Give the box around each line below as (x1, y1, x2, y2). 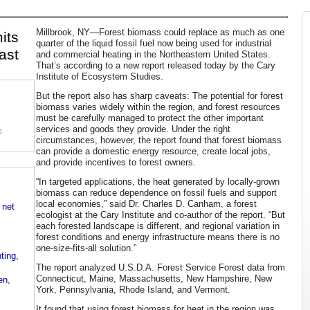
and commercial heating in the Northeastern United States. (36, 48, 271, 60)
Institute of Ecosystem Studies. (36, 71, 163, 82)
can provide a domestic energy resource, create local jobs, (36, 145, 271, 156)
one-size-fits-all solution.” (36, 242, 136, 253)
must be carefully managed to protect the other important (36, 112, 264, 123)
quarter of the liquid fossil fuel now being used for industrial (36, 37, 271, 48)
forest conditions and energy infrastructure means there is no (36, 231, 280, 242)
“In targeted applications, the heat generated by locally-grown (36, 176, 280, 187)
